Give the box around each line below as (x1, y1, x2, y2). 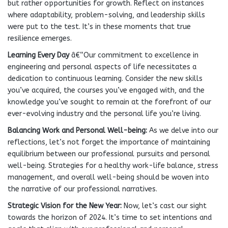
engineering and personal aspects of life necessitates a (8, 63, 196, 71)
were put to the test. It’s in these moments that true (8, 22, 191, 31)
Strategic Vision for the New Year (8, 202, 120, 210)
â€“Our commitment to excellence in (71, 51, 198, 60)
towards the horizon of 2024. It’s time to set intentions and (8, 213, 212, 222)
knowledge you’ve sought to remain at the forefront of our (8, 98, 211, 106)
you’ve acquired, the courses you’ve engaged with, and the (8, 86, 205, 95)
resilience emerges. (8, 34, 72, 43)
